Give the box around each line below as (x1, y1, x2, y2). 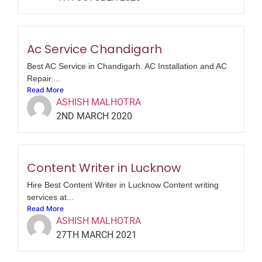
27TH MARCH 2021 (56, 229, 137, 241)
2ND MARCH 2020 (56, 111, 132, 122)
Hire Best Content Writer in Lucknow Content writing (27, 180, 219, 190)
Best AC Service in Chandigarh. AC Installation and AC (27, 61, 227, 71)
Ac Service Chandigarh (27, 41, 162, 58)
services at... (27, 192, 74, 202)
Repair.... (27, 74, 60, 84)
